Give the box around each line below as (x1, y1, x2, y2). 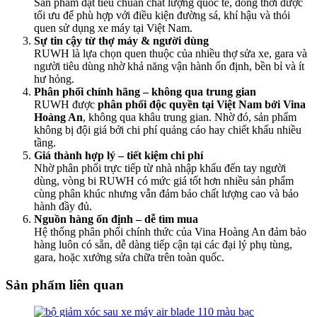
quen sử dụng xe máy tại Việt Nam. (34, 21, 192, 34)
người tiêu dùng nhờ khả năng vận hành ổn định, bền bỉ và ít (34, 59, 304, 72)
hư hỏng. (34, 72, 74, 85)
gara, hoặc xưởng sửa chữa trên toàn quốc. (34, 250, 224, 263)
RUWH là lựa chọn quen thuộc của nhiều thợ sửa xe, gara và (34, 47, 307, 59)
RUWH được (34, 98, 98, 110)
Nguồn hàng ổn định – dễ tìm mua (34, 212, 198, 225)
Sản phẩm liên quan (6, 277, 124, 292)
